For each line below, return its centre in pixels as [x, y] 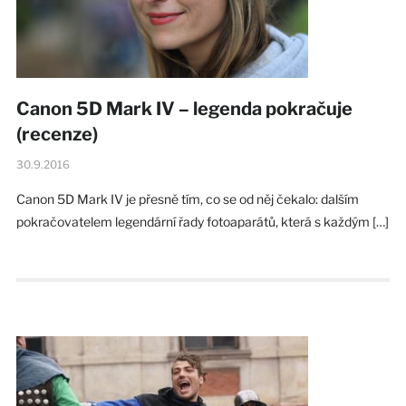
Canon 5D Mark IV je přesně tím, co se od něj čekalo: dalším [187, 198]
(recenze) [57, 134]
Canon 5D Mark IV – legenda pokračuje [184, 108]
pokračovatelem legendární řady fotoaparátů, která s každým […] [202, 221]
